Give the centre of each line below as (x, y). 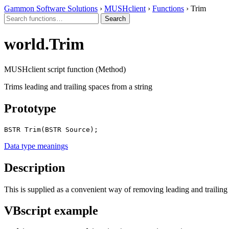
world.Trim (44, 44)
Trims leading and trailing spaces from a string (78, 86)
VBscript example (51, 211)
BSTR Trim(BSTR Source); (51, 129)
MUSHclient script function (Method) (65, 69)
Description (35, 167)
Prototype (30, 108)
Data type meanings (36, 146)
